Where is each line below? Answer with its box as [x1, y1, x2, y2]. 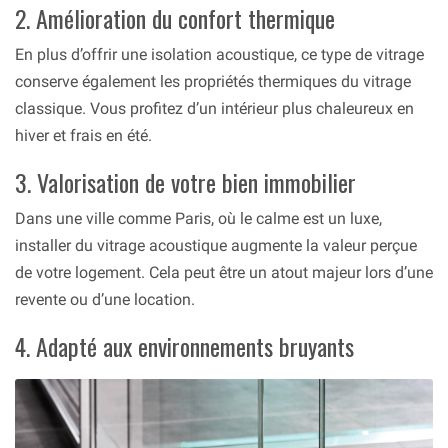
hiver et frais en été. [15, 125, 152, 145]
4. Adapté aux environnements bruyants [15, 327, 354, 364]
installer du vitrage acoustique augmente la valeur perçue [15, 235, 417, 255]
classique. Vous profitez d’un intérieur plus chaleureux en [15, 98, 414, 118]
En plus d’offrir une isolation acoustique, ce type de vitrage [15, 44, 424, 64]
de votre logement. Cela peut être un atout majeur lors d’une [15, 262, 433, 282]
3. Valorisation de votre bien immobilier [15, 163, 356, 200]
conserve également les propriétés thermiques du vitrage [15, 71, 411, 91]
